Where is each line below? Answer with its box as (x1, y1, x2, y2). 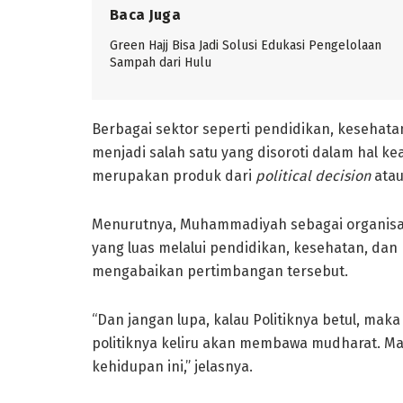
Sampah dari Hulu (110, 54, 211, 70)
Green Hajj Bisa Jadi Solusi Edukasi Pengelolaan (110, 37, 381, 53)
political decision (255, 166, 371, 184)
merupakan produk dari (92, 166, 255, 184)
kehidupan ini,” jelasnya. (92, 357, 253, 375)
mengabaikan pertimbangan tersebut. (92, 262, 348, 280)
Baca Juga (110, 5, 181, 23)
